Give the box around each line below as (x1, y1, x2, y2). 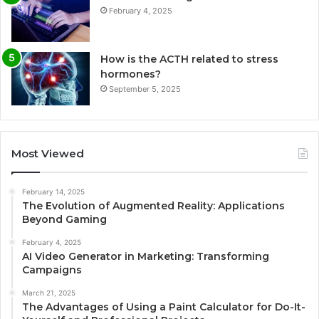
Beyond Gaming (22, 212, 107, 226)
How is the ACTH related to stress (100, 52, 278, 66)
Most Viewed (11, 146, 84, 160)
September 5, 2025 (109, 83, 181, 94)
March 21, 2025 (22, 288, 75, 297)
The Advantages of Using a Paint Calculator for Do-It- (22, 300, 305, 313)
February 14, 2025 (22, 187, 85, 196)
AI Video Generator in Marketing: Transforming (22, 249, 269, 263)
